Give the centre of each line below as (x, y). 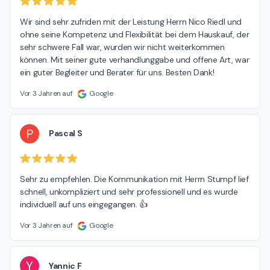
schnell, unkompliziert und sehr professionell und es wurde (129, 192)
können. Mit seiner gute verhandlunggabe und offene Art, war (135, 59)
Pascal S (66, 133)
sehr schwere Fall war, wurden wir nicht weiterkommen (122, 47)
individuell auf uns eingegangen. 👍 (84, 205)
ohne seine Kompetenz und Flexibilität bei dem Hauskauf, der (135, 34)
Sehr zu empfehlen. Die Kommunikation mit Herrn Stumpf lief (134, 179)
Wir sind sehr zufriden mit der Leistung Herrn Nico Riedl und (131, 21)
